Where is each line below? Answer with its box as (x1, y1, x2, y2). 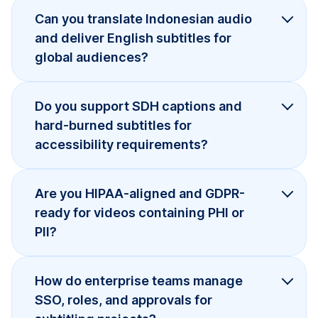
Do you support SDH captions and (35, 98, 242, 114)
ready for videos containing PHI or (35, 204, 244, 220)
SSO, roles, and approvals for (35, 292, 212, 307)
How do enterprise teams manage (35, 273, 243, 288)
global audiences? (35, 49, 148, 65)
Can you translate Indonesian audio (35, 11, 252, 26)
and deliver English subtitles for (35, 30, 231, 45)
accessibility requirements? (35, 136, 208, 152)
